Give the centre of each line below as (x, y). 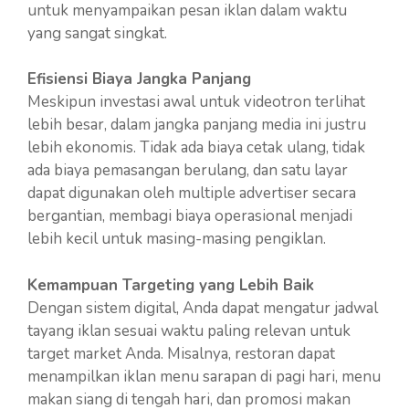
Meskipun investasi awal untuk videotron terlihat (196, 102)
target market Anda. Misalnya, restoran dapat (181, 353)
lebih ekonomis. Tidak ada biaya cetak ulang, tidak (196, 147)
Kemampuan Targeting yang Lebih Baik (171, 285)
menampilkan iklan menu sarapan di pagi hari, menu (204, 376)
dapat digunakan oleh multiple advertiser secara (192, 193)
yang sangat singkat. (97, 33)
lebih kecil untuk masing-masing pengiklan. (177, 239)
